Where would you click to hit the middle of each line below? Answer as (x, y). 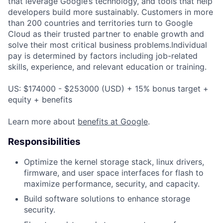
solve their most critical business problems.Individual (108, 45)
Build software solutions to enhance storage (107, 199)
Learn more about (43, 121)
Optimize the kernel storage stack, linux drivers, (114, 162)
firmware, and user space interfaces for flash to (114, 173)
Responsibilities (44, 141)
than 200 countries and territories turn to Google (100, 23)
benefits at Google (113, 121)
